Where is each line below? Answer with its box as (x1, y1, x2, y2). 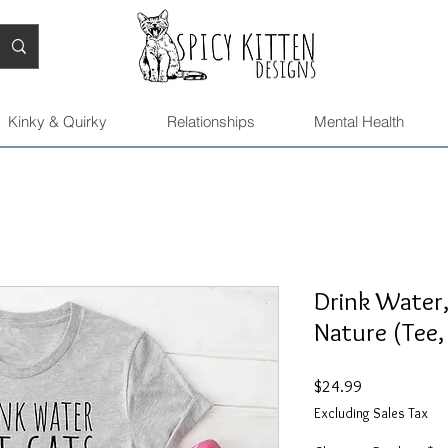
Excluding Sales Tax (314, 404, 428, 423)
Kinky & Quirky (7, 112, 107, 132)
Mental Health (314, 112, 404, 132)
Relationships (166, 112, 255, 132)
